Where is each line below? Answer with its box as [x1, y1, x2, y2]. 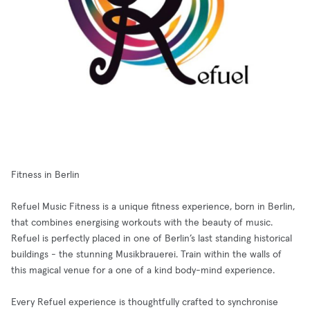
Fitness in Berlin [11, 170, 80, 180]
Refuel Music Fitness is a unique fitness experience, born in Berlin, [11, 202, 295, 212]
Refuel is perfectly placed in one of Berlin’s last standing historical [11, 234, 292, 244]
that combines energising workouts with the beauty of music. [11, 218, 273, 228]
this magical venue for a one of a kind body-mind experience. [11, 266, 275, 275]
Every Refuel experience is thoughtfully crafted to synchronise [11, 298, 278, 307]
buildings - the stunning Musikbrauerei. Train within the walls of [11, 250, 282, 259]
